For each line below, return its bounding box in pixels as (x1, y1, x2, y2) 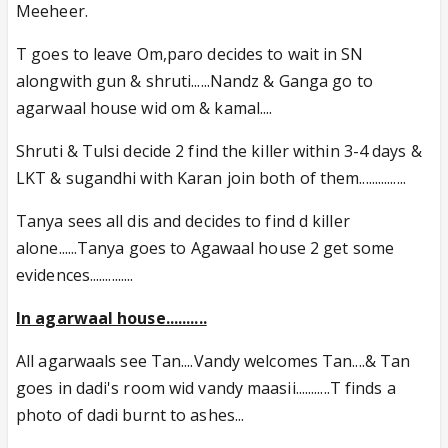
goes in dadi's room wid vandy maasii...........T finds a (16, 377, 396, 399)
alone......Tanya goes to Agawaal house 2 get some (16, 237, 394, 259)
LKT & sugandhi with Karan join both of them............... (16, 167, 406, 189)
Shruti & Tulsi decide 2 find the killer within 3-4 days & (16, 140, 422, 162)
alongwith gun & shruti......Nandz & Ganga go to (16, 70, 373, 92)
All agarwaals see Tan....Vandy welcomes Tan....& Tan (16, 350, 411, 372)
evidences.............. (16, 264, 134, 286)
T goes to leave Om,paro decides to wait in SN (16, 43, 364, 65)
